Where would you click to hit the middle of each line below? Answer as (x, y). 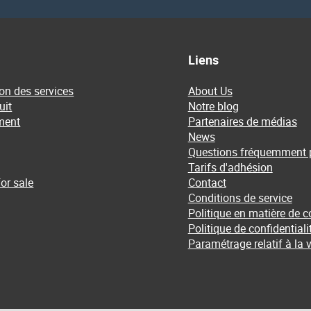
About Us (210, 91)
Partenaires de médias (242, 121)
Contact (207, 183)
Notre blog (213, 106)
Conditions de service (240, 198)
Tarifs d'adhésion (230, 167)
